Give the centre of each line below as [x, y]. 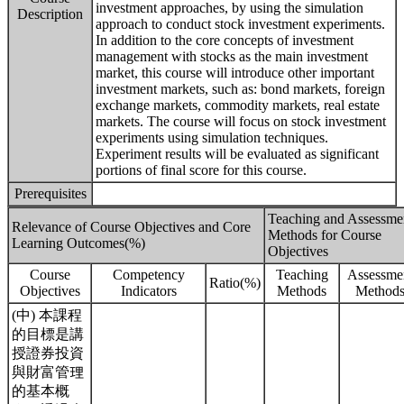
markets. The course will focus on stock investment [241, 121]
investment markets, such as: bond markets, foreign [240, 89]
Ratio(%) [235, 283]
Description [50, 14]
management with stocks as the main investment [232, 56]
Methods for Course [325, 235]
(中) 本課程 [47, 315]
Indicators [148, 291]
